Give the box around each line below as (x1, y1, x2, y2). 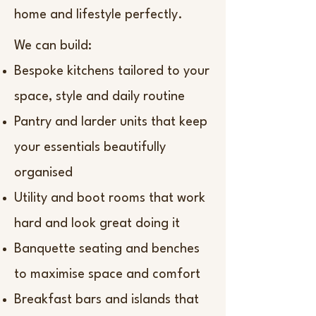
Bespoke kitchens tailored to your (14, 65, 209, 78)
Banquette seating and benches (14, 243, 200, 255)
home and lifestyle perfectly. (14, 8, 183, 21)
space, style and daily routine (14, 90, 185, 103)
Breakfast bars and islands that (14, 293, 199, 306)
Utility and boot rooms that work (14, 192, 205, 205)
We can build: (14, 39, 92, 52)
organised (14, 166, 73, 179)
